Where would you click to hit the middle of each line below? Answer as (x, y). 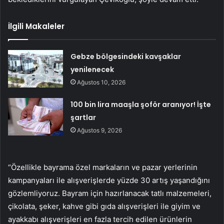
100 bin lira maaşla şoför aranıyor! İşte (141, 105)
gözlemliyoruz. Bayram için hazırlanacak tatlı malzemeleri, (110, 193)
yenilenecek (92, 70)
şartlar (83, 118)
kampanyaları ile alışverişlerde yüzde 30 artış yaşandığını (109, 180)
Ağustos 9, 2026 (100, 130)
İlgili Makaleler (36, 26)
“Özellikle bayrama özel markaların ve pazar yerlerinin (103, 167)
